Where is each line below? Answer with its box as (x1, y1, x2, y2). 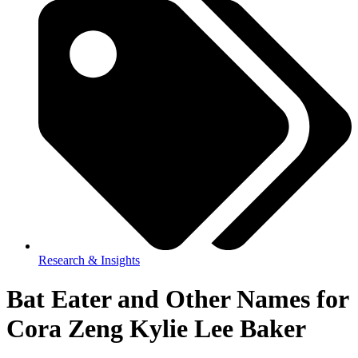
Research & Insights (38, 253, 140, 267)
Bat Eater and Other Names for (6, 284, 348, 314)
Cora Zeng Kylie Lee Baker (6, 314, 306, 344)
